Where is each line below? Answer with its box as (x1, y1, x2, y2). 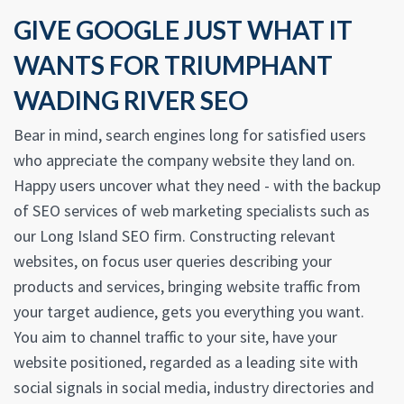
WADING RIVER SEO (14, 85, 248, 116)
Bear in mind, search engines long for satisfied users (14, 124, 366, 146)
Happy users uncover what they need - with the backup (14, 175, 381, 197)
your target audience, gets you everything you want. (14, 301, 364, 323)
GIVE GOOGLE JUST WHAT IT (14, 14, 353, 46)
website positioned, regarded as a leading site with (14, 352, 358, 373)
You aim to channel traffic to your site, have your (14, 326, 337, 348)
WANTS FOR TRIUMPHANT (14, 50, 333, 81)
